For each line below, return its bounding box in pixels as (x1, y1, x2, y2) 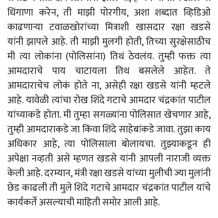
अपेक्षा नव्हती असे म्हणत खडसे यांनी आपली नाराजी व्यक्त (7, 150, 211, 167)
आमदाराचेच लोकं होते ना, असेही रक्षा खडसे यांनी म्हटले (7, 77, 211, 94)
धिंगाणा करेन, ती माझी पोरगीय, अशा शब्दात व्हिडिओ (7, 4, 211, 21)
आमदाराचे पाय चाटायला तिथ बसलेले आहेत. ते (7, 63, 211, 80)
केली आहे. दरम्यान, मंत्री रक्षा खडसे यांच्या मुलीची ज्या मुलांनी (7, 165, 211, 182)
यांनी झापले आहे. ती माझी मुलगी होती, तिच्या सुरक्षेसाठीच (7, 34, 211, 51)
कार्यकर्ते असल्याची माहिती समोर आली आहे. (7, 194, 160, 211)
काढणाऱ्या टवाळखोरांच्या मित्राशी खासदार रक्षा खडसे (7, 19, 211, 36)
